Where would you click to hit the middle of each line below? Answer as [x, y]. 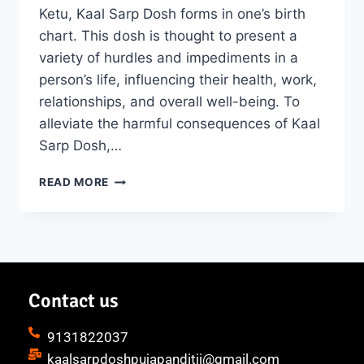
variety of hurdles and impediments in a [169, 58]
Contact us [74, 301]
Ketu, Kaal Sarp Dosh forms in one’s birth [172, 14]
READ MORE [74, 182]
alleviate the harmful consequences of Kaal [180, 124]
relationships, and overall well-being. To [169, 102]
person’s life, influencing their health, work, [178, 80]
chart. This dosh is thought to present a [168, 36]
